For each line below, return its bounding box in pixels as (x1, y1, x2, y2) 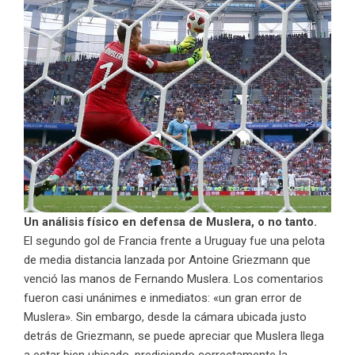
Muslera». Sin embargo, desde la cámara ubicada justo (24, 310, 307, 325)
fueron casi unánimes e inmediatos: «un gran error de (24, 291, 302, 306)
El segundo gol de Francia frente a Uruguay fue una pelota (24, 234, 325, 249)
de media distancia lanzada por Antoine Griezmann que (24, 253, 311, 268)
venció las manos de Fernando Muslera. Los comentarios (24, 272, 323, 287)
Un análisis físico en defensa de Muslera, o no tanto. (24, 215, 317, 230)
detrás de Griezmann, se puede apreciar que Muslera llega (24, 329, 324, 344)
